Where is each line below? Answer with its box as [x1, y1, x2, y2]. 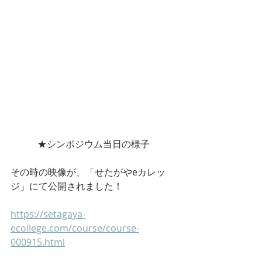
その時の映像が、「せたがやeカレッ [11, 166, 166, 179]
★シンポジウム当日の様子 [37, 137, 150, 151]
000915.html [11, 236, 65, 249]
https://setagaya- [11, 208, 85, 221]
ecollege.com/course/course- [11, 222, 139, 235]
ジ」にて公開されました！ [11, 180, 123, 193]
